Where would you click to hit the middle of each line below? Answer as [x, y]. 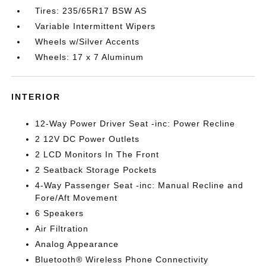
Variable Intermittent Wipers [96, 26]
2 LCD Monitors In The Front [97, 154]
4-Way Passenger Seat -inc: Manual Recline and [140, 185]
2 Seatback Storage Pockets [96, 170]
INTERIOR [36, 96]
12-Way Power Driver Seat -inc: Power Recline [135, 123]
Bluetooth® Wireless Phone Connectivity [122, 259]
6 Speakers [60, 213]
